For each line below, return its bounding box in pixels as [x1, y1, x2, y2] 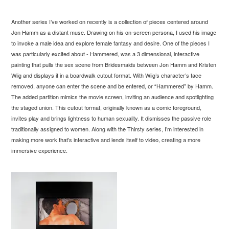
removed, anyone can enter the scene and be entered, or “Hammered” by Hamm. [11, 81, 214, 90]
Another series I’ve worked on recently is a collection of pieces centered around [11, 17, 209, 26]
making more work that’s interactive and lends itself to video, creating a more [11, 135, 201, 144]
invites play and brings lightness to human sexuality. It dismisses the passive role [11, 113, 212, 122]
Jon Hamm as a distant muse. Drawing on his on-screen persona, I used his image [11, 28, 217, 36]
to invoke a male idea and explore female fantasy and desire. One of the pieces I [11, 38, 210, 47]
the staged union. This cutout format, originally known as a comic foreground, [11, 103, 202, 111]
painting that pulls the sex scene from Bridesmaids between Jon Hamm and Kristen [11, 60, 217, 68]
